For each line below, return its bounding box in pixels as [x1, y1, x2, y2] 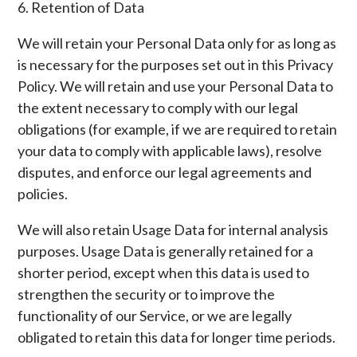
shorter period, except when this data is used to [18, 264, 310, 281]
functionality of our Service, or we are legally [18, 307, 292, 324]
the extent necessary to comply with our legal [18, 99, 299, 116]
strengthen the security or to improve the [18, 285, 276, 303]
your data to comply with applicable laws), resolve [18, 142, 323, 159]
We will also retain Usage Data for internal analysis [18, 221, 329, 238]
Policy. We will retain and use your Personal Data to [18, 77, 334, 95]
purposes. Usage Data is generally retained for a [18, 242, 314, 260]
